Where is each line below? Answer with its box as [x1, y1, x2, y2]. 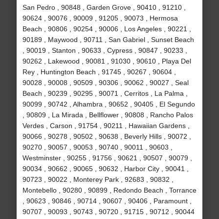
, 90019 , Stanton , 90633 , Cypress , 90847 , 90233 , [22, 46, 187, 55]
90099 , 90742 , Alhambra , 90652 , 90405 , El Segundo [22, 100, 195, 109]
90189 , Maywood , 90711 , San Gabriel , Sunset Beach [22, 36, 194, 44]
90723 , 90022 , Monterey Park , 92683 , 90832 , [22, 175, 174, 184]
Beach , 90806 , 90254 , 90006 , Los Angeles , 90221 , [22, 25, 191, 33]
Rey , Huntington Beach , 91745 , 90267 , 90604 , [22, 68, 176, 76]
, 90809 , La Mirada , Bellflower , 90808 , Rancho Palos [22, 111, 193, 119]
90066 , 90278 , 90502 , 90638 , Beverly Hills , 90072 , [22, 132, 191, 141]
